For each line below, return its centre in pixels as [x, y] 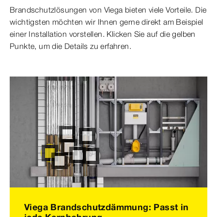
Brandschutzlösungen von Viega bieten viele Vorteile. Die [108, 10]
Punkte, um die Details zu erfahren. [72, 46]
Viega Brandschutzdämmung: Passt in [107, 207]
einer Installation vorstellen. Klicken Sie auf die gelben [103, 34]
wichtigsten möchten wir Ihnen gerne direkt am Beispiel [107, 22]
